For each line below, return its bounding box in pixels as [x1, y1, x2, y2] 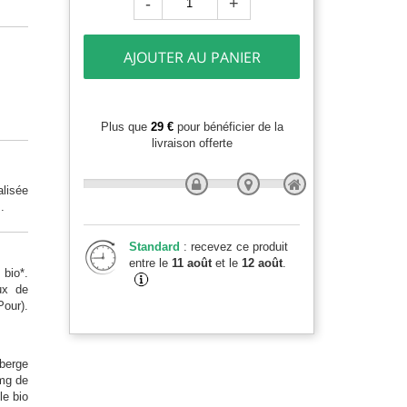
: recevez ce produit [184, 240, 288, 253]
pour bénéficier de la [173, 120, 283, 134]
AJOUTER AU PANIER [123, 47, 261, 67]
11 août [172, 256, 212, 270]
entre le [129, 256, 172, 270]
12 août [242, 256, 283, 270]
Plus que [100, 120, 151, 134]
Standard [129, 240, 184, 253]
